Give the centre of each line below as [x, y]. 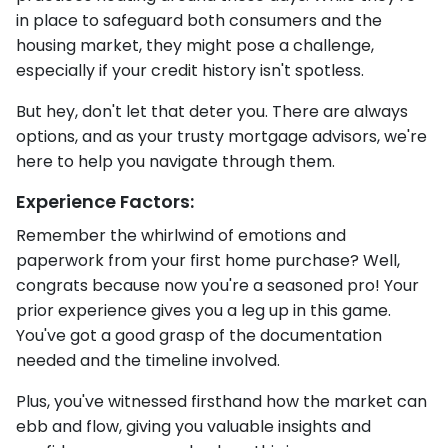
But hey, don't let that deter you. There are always [212, 112]
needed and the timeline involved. [148, 361]
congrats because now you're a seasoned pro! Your [217, 286]
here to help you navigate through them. [175, 162]
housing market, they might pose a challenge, [195, 46]
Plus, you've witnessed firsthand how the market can [221, 402]
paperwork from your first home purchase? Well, [208, 261]
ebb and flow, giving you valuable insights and [193, 427]
